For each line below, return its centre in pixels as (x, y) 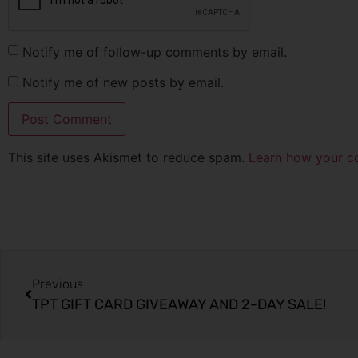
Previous (58, 284)
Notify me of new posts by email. (123, 83)
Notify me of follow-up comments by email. (155, 52)
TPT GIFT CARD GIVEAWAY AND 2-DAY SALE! (179, 304)
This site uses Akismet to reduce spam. (128, 157)
